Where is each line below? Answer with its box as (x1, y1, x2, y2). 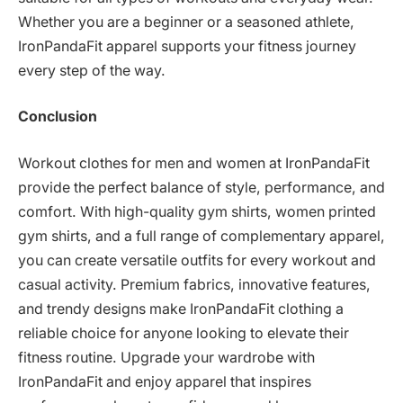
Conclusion (18, 108, 97, 126)
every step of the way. (18, 61, 166, 79)
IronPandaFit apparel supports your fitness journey (18, 37, 356, 55)
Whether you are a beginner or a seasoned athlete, (18, 13, 354, 31)
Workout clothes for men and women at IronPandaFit (18, 154, 370, 172)
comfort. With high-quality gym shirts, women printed (18, 202, 376, 220)
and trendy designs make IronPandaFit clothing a (18, 300, 344, 318)
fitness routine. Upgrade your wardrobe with (18, 348, 315, 366)
